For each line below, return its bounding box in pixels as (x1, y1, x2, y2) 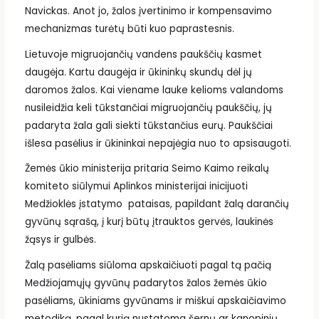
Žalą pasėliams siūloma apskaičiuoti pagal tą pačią (24, 258, 271, 273)
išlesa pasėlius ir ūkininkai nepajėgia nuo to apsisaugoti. (24, 136, 291, 150)
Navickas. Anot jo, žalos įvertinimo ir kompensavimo (24, 4, 272, 19)
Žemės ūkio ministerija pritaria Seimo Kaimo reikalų (24, 162, 269, 176)
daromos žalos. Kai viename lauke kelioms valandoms (24, 83, 283, 97)
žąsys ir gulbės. (24, 233, 96, 247)
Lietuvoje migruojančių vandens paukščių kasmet (24, 47, 262, 61)
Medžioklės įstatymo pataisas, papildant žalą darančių (24, 197, 289, 211)
